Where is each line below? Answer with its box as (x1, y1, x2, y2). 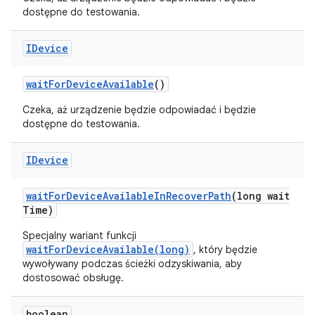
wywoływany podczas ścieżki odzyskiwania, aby (22, 257, 242, 270)
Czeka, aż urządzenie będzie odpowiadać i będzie (22, 103, 256, 116)
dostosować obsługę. (22, 271, 124, 284)
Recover (166, 189, 208, 202)
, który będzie (193, 243, 257, 256)
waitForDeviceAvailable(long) (26, 243, 190, 256)
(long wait (231, 189, 290, 202)
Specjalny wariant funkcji (22, 229, 136, 242)
